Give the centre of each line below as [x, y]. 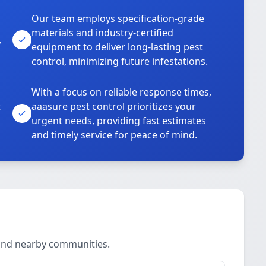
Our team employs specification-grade [118, 18]
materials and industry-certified [103, 33]
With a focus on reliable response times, [122, 92]
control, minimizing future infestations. [120, 61]
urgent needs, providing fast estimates [119, 121]
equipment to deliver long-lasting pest [118, 47]
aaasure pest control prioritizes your [114, 106]
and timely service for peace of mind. [115, 135]
